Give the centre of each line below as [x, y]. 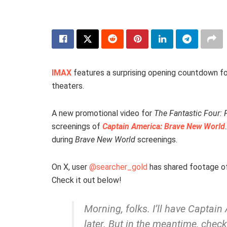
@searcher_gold [118, 167]
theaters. [68, 86]
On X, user [70, 167]
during [63, 139]
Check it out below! [87, 180]
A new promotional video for [103, 113]
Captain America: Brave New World [164, 126]
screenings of [77, 126]
